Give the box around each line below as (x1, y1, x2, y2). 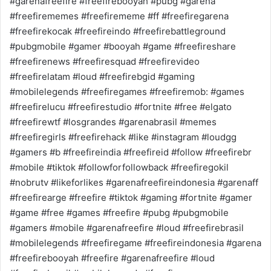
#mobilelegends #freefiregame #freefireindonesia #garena (10, 237, 261, 249)
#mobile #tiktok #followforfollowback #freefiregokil (10, 162, 229, 173)
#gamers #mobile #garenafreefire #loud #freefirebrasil (10, 222, 244, 233)
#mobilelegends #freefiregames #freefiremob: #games (10, 86, 244, 97)
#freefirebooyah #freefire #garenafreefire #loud (10, 252, 215, 264)
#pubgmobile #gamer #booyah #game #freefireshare (10, 41, 236, 52)
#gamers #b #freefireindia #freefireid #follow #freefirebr (10, 146, 252, 158)
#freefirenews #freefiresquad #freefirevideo (10, 56, 200, 67)
